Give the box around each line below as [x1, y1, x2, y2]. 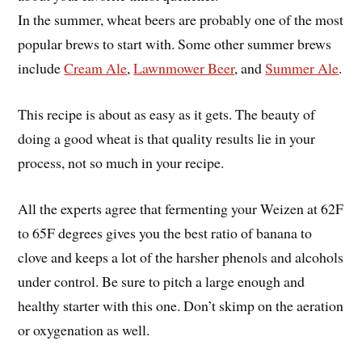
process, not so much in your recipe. [18, 152, 225, 172]
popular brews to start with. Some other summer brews [18, 34, 332, 54]
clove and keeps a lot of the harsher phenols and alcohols [18, 246, 344, 267]
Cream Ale [64, 58, 128, 78]
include [18, 58, 65, 78]
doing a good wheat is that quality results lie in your [18, 128, 316, 148]
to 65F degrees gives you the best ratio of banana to [18, 222, 313, 242]
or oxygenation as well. [18, 319, 150, 339]
